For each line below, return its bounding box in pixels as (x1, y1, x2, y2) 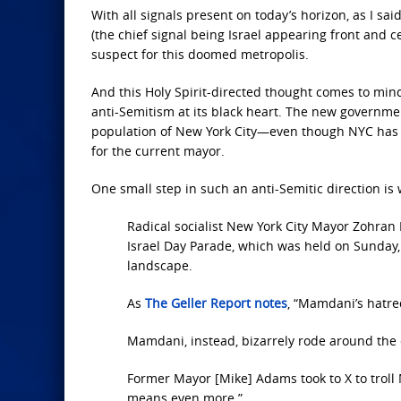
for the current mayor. (91, 142, 225, 160)
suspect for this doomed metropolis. (91, 46, 309, 64)
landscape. (127, 257, 192, 275)
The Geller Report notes (145, 294, 287, 312)
